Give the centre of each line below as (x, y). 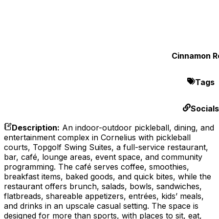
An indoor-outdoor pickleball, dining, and (138, 127)
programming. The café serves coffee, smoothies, (97, 166)
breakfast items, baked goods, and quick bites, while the (108, 176)
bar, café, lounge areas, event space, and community (103, 157)
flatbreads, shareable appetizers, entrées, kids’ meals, (104, 196)
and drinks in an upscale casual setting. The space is (101, 206)
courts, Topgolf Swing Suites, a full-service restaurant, (106, 147)
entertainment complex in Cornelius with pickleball (97, 137)
